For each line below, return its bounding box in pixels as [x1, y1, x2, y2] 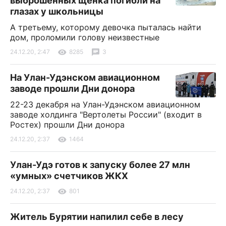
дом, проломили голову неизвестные [10, 32, 159, 42]
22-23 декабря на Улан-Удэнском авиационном [10, 99, 200, 109]
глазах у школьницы [10, 6, 103, 17]
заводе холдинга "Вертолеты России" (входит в [10, 109, 202, 120]
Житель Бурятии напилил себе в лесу [10, 211, 184, 222]
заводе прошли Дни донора [10, 83, 135, 94]
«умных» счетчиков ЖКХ [10, 170, 128, 181]
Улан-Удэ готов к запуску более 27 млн [10, 159, 190, 170]
